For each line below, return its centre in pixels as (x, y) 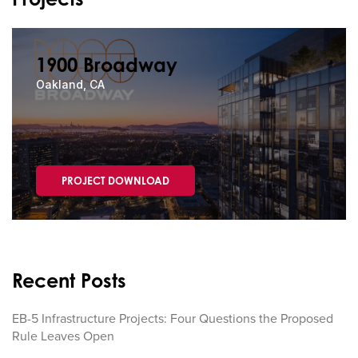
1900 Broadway (107, 65)
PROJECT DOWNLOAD (115, 181)
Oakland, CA (70, 85)
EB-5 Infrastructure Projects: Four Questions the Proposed (173, 319)
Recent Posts (69, 281)
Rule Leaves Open (63, 336)
